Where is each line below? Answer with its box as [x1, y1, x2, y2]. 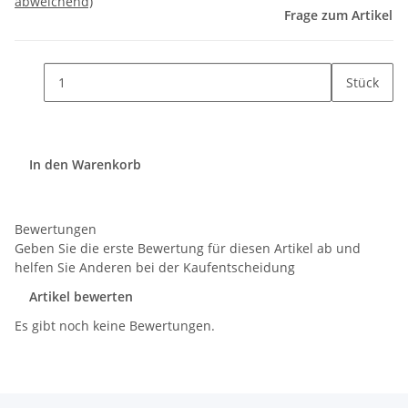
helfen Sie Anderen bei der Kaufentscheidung [15, 259, 295, 277]
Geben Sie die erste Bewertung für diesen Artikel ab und [15, 240, 361, 258]
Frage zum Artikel [284, 6, 393, 25]
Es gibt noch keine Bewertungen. [15, 317, 215, 335]
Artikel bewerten [29, 288, 133, 306]
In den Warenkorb [29, 156, 145, 174]
